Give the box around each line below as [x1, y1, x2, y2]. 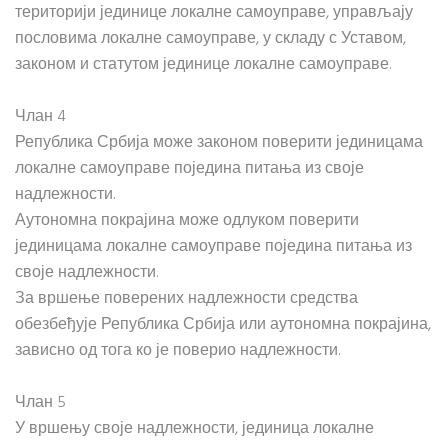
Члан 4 [15, 104, 66, 130]
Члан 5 [15, 390, 66, 416]
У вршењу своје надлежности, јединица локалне [15, 416, 374, 442]
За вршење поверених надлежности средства [15, 286, 358, 312]
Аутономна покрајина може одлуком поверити [15, 208, 359, 234]
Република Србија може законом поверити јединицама [15, 130, 423, 156]
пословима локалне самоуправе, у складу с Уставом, [15, 26, 406, 52]
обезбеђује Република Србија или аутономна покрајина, [15, 312, 431, 338]
